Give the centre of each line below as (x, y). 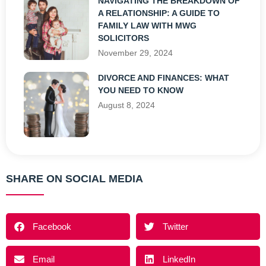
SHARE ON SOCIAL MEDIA (75, 179)
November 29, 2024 (136, 53)
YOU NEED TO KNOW (141, 90)
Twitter (175, 226)
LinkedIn (179, 259)
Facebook (52, 226)
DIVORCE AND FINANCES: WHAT (164, 77)
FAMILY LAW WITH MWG (148, 25)
